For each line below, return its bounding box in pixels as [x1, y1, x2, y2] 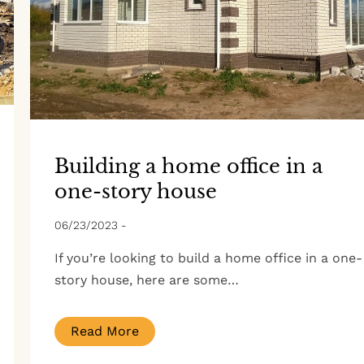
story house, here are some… [54, 271, 239, 288]
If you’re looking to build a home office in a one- [54, 249, 362, 266]
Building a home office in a [54, 154, 323, 178]
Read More [70, 323, 139, 339]
